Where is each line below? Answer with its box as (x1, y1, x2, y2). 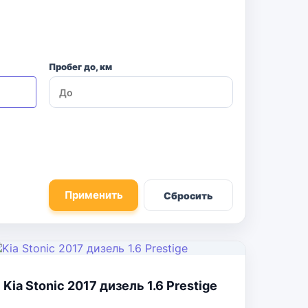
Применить (64, 188, 123, 201)
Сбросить (164, 189, 213, 201)
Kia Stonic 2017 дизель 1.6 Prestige (3, 278, 217, 293)
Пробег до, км (49, 61, 112, 72)
